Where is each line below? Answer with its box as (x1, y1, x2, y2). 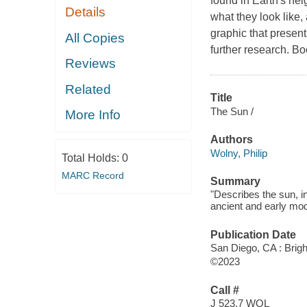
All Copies (65, 30, 125, 45)
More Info (65, 108, 121, 123)
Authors (210, 134, 253, 146)
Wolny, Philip (210, 147, 267, 159)
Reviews (65, 56, 116, 71)
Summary (210, 175, 260, 187)
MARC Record (61, 169, 124, 181)
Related (65, 82, 112, 97)
